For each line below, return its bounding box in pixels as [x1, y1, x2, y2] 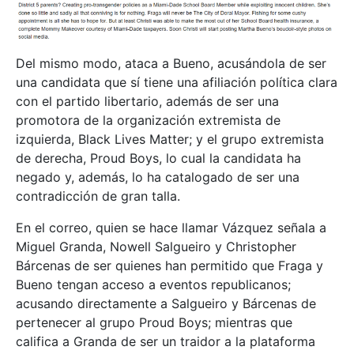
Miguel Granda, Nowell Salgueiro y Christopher [16, 238, 296, 254]
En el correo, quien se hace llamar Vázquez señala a [16, 219, 326, 235]
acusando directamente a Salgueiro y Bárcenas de [16, 295, 316, 311]
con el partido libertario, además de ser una [16, 92, 279, 109]
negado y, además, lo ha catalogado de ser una [16, 168, 299, 185]
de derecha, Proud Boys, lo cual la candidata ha [16, 149, 301, 166]
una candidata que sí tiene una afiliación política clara [16, 73, 337, 90]
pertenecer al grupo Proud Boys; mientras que [16, 314, 292, 330]
